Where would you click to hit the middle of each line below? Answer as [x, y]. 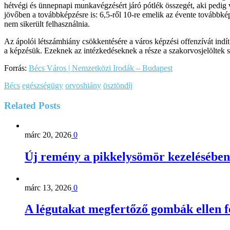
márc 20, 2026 [48, 135]
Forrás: [16, 68]
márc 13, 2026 [48, 187]
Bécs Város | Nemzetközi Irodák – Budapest [101, 68]
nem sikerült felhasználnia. [47, 24]
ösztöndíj [118, 86]
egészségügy [43, 86]
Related [20, 105]
